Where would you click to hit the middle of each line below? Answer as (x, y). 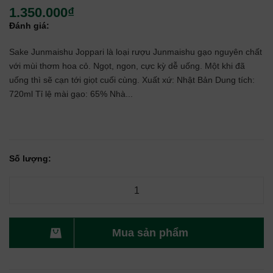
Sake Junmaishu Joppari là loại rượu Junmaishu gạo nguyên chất (136, 52)
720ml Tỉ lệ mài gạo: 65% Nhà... (71, 94)
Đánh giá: (29, 26)
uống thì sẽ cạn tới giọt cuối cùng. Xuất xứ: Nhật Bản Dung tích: (132, 80)
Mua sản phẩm (150, 233)
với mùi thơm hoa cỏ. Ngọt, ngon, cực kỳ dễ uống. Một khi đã (127, 66)
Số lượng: (30, 158)
